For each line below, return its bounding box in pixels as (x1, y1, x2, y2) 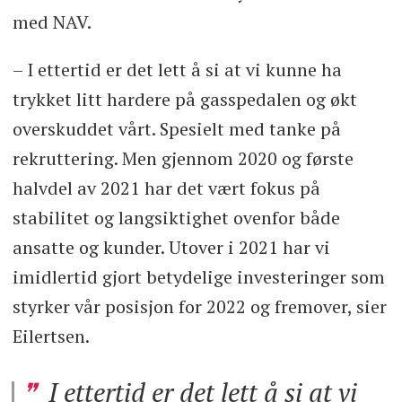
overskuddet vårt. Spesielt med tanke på (12, 116, 341, 141)
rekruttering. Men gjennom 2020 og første (12, 145, 354, 170)
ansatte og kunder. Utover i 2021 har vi (12, 234, 330, 259)
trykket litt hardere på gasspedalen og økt (12, 86, 357, 111)
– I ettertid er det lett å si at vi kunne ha (12, 57, 342, 82)
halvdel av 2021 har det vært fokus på (12, 175, 320, 200)
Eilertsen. (12, 323, 90, 348)
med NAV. (12, 9, 92, 34)
